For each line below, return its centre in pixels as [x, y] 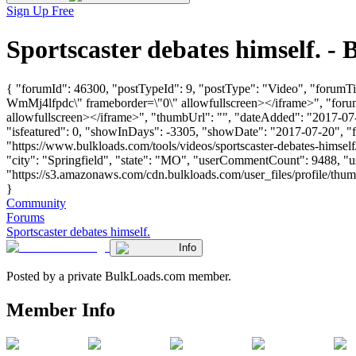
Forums [25, 217]
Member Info [61, 310]
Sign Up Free [40, 11]
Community [36, 203]
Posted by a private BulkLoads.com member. [119, 276]
